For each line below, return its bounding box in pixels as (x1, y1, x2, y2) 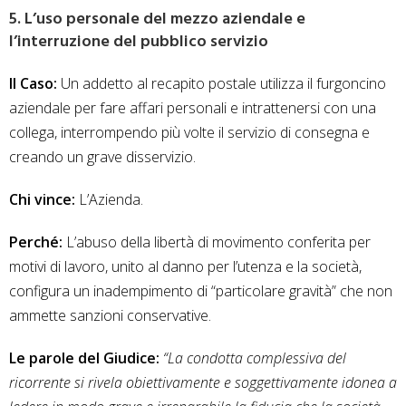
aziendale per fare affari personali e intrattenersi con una (9, 98, 376, 119)
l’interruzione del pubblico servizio (9, 29, 268, 56)
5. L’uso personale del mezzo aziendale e (9, 6, 305, 34)
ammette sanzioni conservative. (9, 305, 211, 326)
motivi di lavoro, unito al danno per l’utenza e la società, (9, 256, 362, 277)
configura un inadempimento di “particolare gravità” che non (9, 281, 392, 302)
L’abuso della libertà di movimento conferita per (63, 232, 371, 253)
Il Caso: (9, 73, 57, 94)
